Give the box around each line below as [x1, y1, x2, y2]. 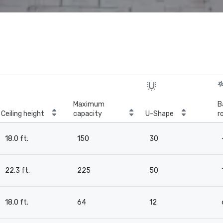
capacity [73, 110, 102, 118]
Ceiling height [1, 110, 44, 118]
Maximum [73, 100, 105, 109]
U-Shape [145, 110, 174, 118]
